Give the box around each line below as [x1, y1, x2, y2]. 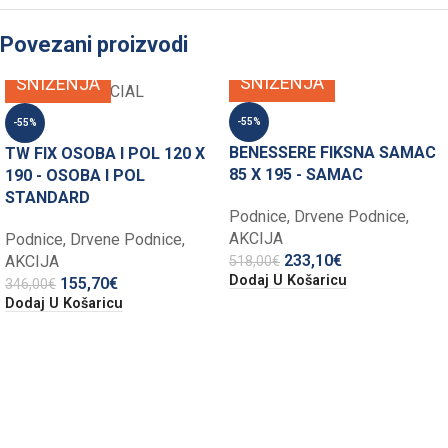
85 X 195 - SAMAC [229, 165, 363, 185]
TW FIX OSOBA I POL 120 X [5, 144, 205, 164]
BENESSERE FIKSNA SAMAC [229, 143, 436, 163]
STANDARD [5, 188, 90, 208]
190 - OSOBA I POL [5, 166, 145, 186]
